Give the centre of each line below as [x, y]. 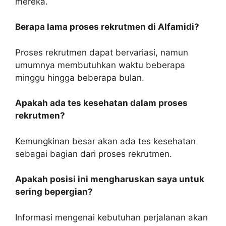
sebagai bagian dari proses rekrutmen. [94, 154]
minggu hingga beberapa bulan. [80, 77]
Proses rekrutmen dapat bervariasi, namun [102, 52]
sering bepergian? [54, 192]
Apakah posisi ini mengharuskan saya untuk [110, 179]
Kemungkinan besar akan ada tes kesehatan [105, 141]
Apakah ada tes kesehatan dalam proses [101, 103]
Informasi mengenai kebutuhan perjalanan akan [111, 217]
